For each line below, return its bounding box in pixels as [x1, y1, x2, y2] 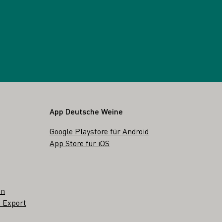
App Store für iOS [50, 137, 110, 148]
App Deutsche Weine [50, 106, 123, 116]
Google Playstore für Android [50, 125, 149, 136]
